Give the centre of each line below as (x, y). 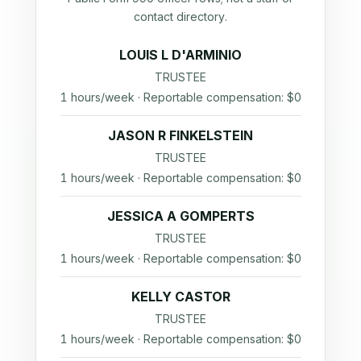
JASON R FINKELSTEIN (180, 135)
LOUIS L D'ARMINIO (180, 54)
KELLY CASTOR (180, 296)
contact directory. (180, 16)
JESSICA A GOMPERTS (180, 216)
